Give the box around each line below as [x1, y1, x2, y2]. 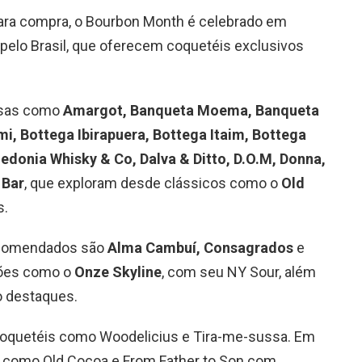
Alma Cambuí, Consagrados [107, 238, 293, 256]
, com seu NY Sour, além [162, 263, 316, 280]
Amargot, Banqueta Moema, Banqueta [63, 101, 319, 119]
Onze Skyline [74, 263, 162, 280]
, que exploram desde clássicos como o [24, 174, 281, 192]
